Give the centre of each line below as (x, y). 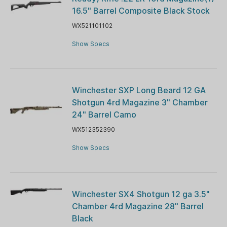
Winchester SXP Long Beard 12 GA (139, 90)
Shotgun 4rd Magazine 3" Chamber (140, 102)
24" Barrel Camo (104, 114)
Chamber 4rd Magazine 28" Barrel (138, 206)
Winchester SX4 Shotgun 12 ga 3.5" (141, 194)
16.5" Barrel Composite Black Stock (141, 10)
